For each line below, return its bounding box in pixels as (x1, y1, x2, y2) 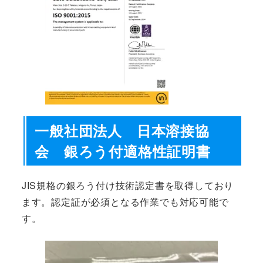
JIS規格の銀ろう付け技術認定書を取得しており (21, 178, 234, 193)
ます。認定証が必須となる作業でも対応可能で (21, 195, 229, 209)
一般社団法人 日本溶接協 (35, 120, 210, 141)
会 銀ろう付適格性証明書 (35, 141, 211, 161)
